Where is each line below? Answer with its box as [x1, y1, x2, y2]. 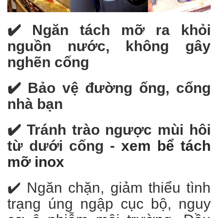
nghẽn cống [7, 54, 89, 71]
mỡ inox [7, 154, 64, 170]
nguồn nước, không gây [7, 38, 211, 54]
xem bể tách [121, 138, 211, 154]
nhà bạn [7, 96, 63, 112]
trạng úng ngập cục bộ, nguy [7, 196, 211, 212]
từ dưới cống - [7, 138, 121, 154]
